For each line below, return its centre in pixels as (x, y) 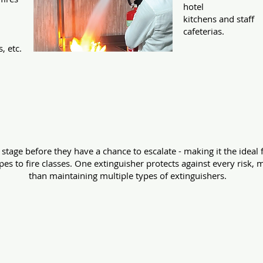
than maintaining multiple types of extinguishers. (127, 176)
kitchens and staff (219, 19)
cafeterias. (204, 31)
